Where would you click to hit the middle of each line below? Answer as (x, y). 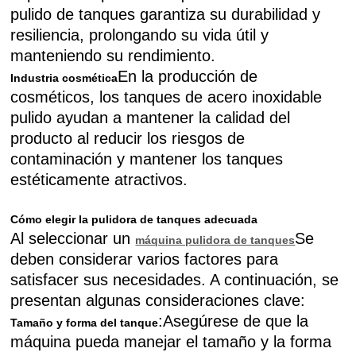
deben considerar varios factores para (145, 259)
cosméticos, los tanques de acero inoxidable (166, 97)
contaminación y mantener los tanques (147, 159)
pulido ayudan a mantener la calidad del (151, 118)
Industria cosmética (64, 78)
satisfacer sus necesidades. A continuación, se (175, 280)
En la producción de (188, 76)
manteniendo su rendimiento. (113, 56)
